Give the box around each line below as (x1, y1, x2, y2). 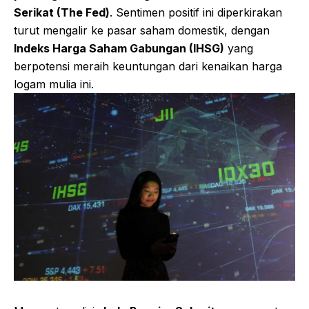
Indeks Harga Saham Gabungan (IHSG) (14, 41, 224, 55)
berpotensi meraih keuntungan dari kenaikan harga (14, 59, 282, 73)
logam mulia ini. (14, 77, 94, 91)
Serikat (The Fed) (14, 5, 110, 19)
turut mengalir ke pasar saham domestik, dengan (14, 23, 270, 37)
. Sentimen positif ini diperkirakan (110, 5, 282, 19)
